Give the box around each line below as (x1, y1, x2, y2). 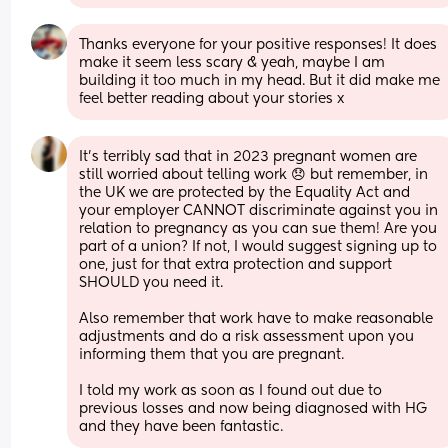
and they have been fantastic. (79, 419, 284, 434)
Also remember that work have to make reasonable (79, 311, 434, 326)
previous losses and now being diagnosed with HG (79, 401, 428, 416)
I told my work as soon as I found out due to (79, 383, 383, 398)
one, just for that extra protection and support (79, 257, 393, 272)
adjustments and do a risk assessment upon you (79, 329, 415, 344)
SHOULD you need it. (79, 275, 224, 290)
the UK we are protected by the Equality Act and (79, 185, 411, 200)
